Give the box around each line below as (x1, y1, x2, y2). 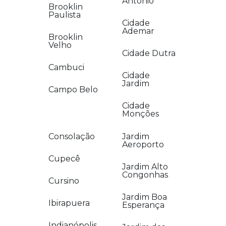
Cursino (48, 176, 79, 186)
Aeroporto (122, 140, 164, 149)
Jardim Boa (122, 192, 167, 202)
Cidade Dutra (122, 48, 176, 58)
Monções (122, 109, 159, 119)
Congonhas (122, 170, 168, 180)
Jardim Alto (122, 162, 168, 172)
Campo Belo (48, 85, 98, 94)
